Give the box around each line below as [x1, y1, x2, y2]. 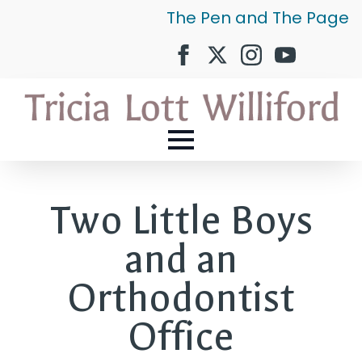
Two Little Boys [49, 198, 313, 244]
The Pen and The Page [166, 6, 349, 29]
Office [128, 314, 234, 360]
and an [124, 237, 238, 283]
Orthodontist [67, 276, 295, 322]
